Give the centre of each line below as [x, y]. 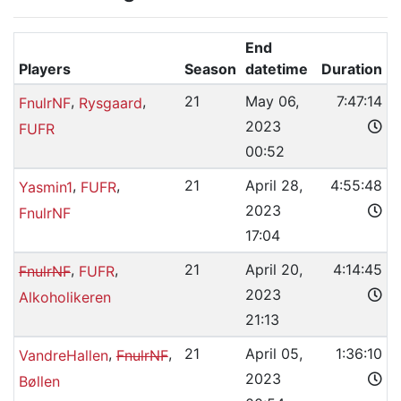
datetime [276, 69]
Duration [351, 69]
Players [44, 69]
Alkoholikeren [64, 298]
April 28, [273, 185]
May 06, [272, 101]
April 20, [273, 269]
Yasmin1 [45, 187]
